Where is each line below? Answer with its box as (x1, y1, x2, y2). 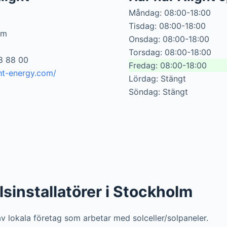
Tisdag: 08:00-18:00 (129, 21, 206, 31)
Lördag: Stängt (129, 73, 186, 84)
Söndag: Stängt (129, 87, 188, 97)
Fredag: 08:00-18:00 (129, 60, 207, 70)
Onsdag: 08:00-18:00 (129, 34, 209, 44)
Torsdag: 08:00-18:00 (129, 47, 211, 57)
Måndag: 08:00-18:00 (129, 8, 211, 18)
